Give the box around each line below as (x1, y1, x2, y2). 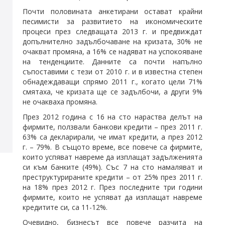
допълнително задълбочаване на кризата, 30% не (23, 37, 202, 46)
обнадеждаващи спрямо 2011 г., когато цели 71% (23, 77, 202, 86)
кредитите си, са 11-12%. (23, 202, 107, 212)
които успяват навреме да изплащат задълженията (23, 152, 202, 162)
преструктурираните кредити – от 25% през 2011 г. (23, 172, 202, 182)
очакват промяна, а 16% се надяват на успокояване (23, 47, 202, 56)
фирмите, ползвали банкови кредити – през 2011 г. (23, 122, 202, 132)
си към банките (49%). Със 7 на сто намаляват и (23, 162, 202, 172)
